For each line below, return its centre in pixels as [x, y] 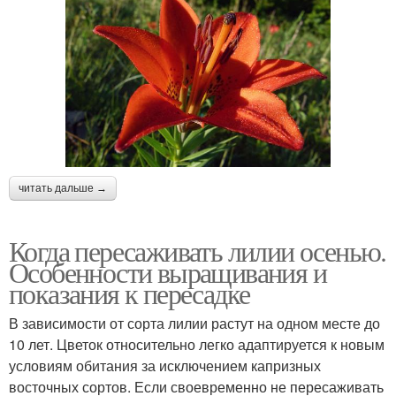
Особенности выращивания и [168, 271]
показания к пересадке [129, 293]
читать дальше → [63, 188]
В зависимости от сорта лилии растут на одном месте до [194, 323]
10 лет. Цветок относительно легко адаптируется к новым [197, 344]
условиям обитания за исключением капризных [165, 365]
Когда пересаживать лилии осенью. [198, 250]
